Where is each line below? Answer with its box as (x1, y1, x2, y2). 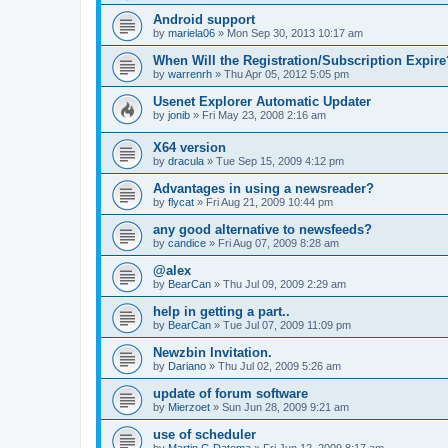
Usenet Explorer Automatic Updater (153, 93, 371, 109)
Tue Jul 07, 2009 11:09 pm (223, 319, 351, 332)
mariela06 (168, 26, 215, 39)
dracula (168, 155, 204, 168)
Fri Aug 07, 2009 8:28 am (218, 237, 339, 250)
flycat (168, 196, 194, 209)
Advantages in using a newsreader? (153, 181, 374, 197)
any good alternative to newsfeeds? (153, 222, 372, 238)
